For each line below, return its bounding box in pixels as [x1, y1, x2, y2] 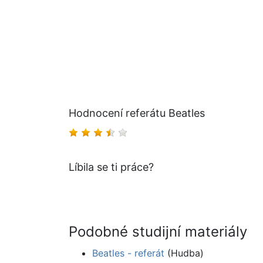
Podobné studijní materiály [69, 223, 247, 241]
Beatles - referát [92, 247, 164, 259]
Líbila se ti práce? [69, 161, 154, 174]
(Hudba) [164, 247, 204, 259]
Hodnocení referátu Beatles [69, 107, 205, 120]
